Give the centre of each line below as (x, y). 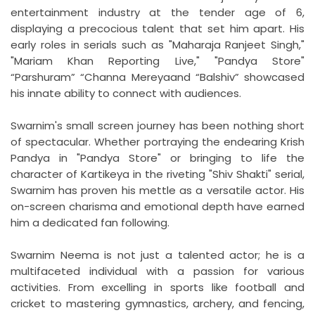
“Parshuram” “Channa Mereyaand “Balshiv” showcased (157, 77)
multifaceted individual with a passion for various (157, 271)
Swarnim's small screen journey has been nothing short (157, 125)
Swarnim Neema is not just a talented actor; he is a (157, 255)
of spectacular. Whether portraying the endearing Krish (157, 141)
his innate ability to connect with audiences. (126, 93)
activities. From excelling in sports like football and (157, 287)
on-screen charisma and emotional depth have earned (157, 206)
